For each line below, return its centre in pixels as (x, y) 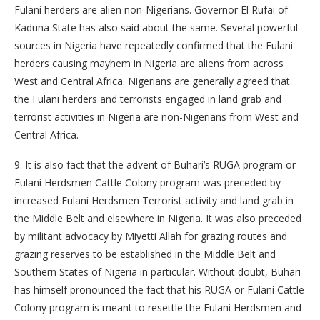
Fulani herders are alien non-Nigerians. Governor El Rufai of (151, 10)
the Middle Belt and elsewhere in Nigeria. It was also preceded (158, 219)
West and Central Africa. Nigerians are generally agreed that (152, 81)
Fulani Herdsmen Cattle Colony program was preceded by (147, 183)
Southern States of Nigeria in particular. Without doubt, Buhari (157, 272)
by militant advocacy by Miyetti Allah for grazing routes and (151, 236)
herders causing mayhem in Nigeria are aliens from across (149, 64)
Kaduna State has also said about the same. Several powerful (156, 28)
